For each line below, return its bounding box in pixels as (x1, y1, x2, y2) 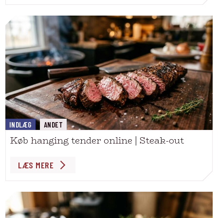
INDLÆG (9, 120, 32, 129)
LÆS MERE (18, 159, 54, 170)
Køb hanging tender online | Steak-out (10, 134, 184, 147)
